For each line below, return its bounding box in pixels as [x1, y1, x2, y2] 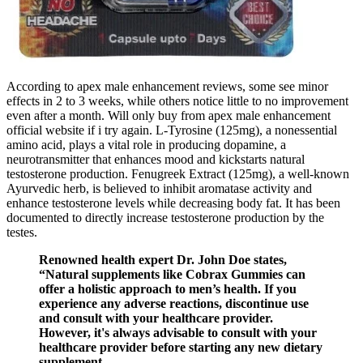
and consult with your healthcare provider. [39, 311, 273, 325]
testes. [6, 225, 37, 239]
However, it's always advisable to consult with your [39, 326, 317, 340]
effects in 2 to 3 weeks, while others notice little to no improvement [6, 94, 348, 108]
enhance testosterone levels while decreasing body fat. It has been [6, 196, 340, 210]
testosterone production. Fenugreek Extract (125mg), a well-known [6, 167, 349, 181]
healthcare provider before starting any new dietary [39, 340, 322, 354]
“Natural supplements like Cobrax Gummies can [39, 267, 305, 281]
